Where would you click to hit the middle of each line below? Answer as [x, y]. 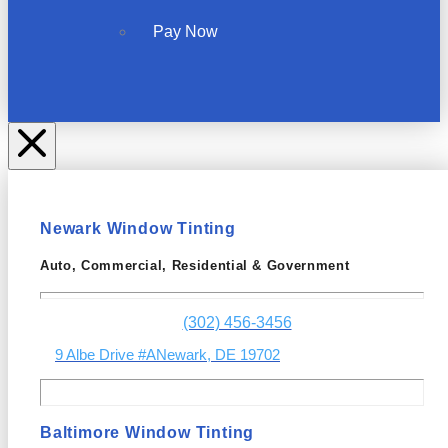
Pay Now [185, 31]
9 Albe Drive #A [105, 354]
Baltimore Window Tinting [147, 433]
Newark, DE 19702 [218, 354]
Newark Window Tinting [138, 228]
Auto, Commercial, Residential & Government [195, 265]
